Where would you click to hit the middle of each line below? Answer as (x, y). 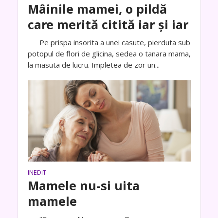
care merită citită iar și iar (108, 24)
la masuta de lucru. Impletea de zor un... (93, 64)
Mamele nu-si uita (83, 186)
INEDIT (37, 173)
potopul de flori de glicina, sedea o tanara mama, (109, 53)
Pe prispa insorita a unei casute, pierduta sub (109, 42)
